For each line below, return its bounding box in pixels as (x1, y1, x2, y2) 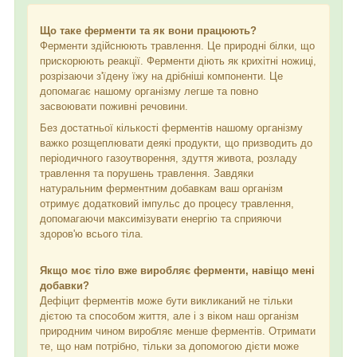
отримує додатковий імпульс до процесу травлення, (40, 197, 294, 210)
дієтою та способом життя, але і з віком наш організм (40, 309, 299, 322)
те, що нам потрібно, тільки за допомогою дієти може (40, 339, 299, 352)
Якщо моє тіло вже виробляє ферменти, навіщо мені (40, 264, 315, 277)
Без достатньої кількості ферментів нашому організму (40, 121, 303, 134)
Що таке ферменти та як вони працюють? (40, 24, 257, 37)
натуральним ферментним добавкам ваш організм (40, 182, 283, 194)
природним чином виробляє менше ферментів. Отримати (40, 324, 316, 337)
